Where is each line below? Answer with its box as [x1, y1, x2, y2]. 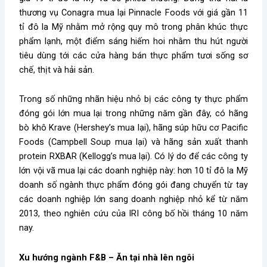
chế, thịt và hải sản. [19, 64, 95, 75]
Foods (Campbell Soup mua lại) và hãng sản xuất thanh [19, 136, 248, 148]
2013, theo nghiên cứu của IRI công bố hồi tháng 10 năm [19, 208, 248, 219]
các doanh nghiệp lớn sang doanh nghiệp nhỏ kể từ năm [19, 194, 248, 205]
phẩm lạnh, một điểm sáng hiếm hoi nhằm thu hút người [19, 35, 248, 46]
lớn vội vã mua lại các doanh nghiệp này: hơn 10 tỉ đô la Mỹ [19, 165, 248, 176]
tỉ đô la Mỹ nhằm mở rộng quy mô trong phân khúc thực [19, 21, 248, 32]
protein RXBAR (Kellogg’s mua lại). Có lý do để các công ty [19, 151, 248, 162]
